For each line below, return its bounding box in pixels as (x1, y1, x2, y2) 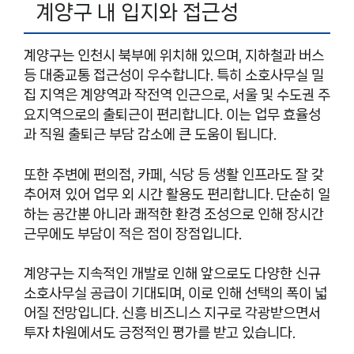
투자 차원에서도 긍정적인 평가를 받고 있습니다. (24, 326, 296, 341)
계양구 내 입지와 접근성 (36, 2, 239, 24)
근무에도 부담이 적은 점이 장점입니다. (24, 226, 242, 241)
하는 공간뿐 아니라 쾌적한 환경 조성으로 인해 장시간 (24, 206, 324, 221)
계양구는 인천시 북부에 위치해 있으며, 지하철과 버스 (24, 48, 324, 63)
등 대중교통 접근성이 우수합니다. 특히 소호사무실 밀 (24, 68, 324, 83)
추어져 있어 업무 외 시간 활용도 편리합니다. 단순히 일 (24, 186, 330, 201)
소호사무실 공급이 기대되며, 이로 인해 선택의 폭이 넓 (24, 286, 327, 301)
